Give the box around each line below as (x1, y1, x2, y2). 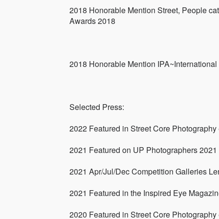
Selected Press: (69, 101, 124, 113)
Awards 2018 (69, 15, 115, 27)
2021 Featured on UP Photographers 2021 (69, 144, 217, 156)
